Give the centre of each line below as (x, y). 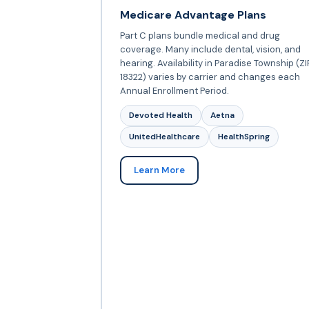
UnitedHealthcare (164, 136)
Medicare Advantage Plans (193, 14)
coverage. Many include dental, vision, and (210, 49)
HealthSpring (243, 136)
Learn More (159, 170)
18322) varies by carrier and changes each (210, 77)
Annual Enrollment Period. (174, 90)
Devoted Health (160, 115)
